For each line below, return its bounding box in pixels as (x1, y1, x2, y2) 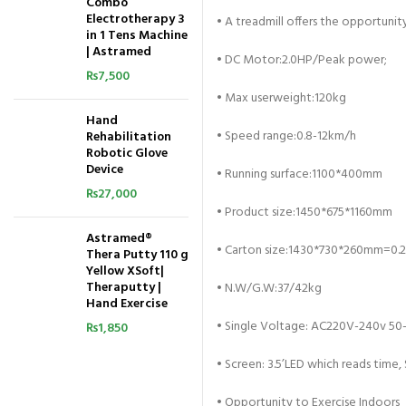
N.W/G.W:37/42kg (222, 278, 322, 299)
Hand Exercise (86, 294, 168, 314)
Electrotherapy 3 (86, 9, 185, 30)
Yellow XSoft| (86, 261, 164, 282)
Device (86, 159, 123, 180)
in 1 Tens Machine (86, 25, 188, 46)
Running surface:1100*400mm (222, 164, 382, 185)
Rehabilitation (86, 127, 171, 148)
